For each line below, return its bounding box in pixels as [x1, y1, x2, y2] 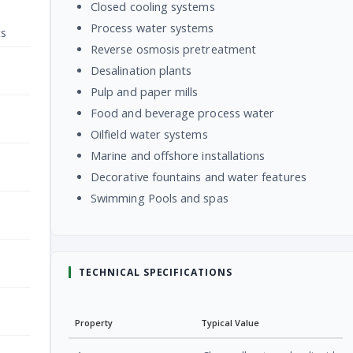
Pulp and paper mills [91, 84, 199, 99]
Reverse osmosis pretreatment [91, 41, 257, 57]
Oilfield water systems [91, 126, 208, 142]
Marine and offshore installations [91, 147, 266, 163]
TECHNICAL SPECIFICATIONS [79, 265, 233, 279]
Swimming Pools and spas [91, 190, 229, 206]
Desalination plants [91, 62, 192, 78]
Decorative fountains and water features [91, 169, 307, 184]
